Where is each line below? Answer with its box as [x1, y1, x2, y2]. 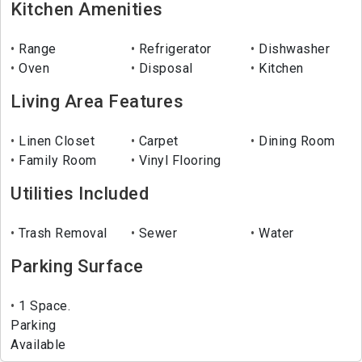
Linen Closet [15, 133, 95, 149]
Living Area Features [11, 91, 183, 112]
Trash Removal [15, 225, 107, 242]
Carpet [135, 133, 179, 149]
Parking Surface [11, 256, 144, 277]
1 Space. [15, 298, 70, 314]
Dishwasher [255, 41, 330, 57]
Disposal [135, 61, 193, 77]
